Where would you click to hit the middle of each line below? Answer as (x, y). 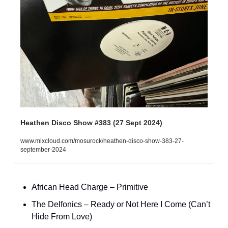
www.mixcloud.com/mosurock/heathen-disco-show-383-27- (102, 141)
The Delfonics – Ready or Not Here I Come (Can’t (121, 204)
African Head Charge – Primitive (90, 187)
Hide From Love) (62, 216)
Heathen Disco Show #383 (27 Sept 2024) (91, 122)
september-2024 (43, 149)
